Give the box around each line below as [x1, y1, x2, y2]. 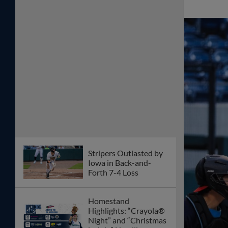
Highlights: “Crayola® [88, 206, 165, 216]
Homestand [88, 196, 129, 206]
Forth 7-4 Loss [88, 167, 138, 177]
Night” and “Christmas [88, 215, 166, 225]
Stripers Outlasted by [88, 148, 163, 158]
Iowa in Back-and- [88, 157, 151, 167]
